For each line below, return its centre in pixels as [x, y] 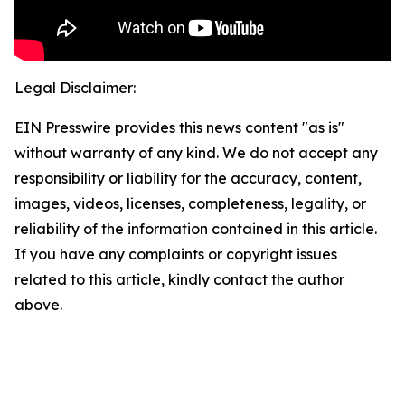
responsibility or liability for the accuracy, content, [188, 179]
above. [38, 305]
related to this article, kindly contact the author [179, 280]
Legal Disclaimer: [75, 88]
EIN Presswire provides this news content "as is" [179, 128]
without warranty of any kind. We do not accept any [196, 153]
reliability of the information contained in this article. [196, 229]
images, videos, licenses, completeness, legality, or [190, 204]
